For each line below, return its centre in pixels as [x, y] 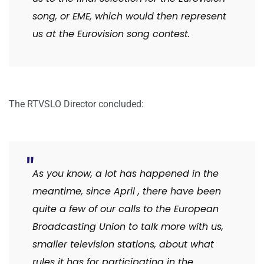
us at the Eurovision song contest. [111, 34]
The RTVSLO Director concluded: [76, 104]
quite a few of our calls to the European [126, 209]
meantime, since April [85, 192]
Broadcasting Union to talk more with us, [128, 227]
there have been [180, 192]
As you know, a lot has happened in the [126, 174]
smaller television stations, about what [123, 245]
